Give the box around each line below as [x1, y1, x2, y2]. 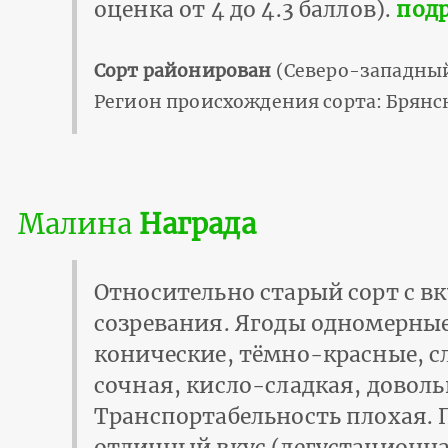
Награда [138, 207, 256, 241]
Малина [17, 207, 139, 241]
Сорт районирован [94, 59, 272, 82]
